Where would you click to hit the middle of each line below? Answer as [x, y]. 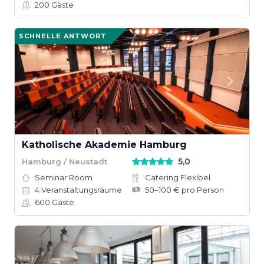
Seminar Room [64, 177]
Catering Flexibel [178, 177]
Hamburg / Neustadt [65, 161]
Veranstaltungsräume [81, 190]
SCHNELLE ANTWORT [63, 36]
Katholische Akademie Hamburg [104, 145]
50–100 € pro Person [184, 190]
